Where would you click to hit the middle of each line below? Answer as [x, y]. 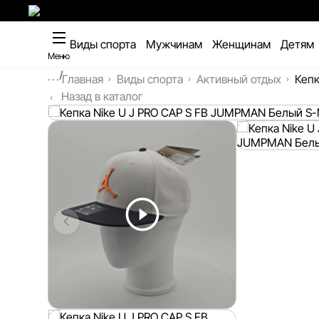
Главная [82, 79]
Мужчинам [174, 44]
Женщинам [242, 44]
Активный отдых [239, 79]
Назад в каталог [101, 96]
